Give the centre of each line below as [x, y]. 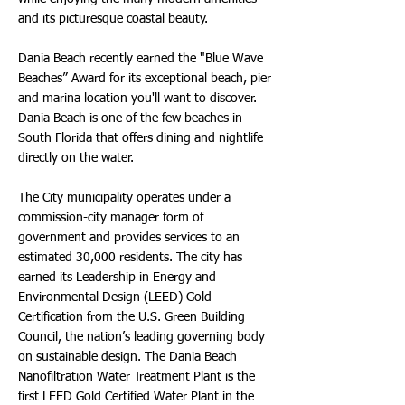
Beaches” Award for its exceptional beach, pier [145, 79]
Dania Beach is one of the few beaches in [130, 118]
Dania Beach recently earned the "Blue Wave [141, 59]
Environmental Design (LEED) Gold [115, 297]
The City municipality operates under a [124, 198]
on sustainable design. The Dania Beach [127, 357]
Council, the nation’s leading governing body [141, 337]
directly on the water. [76, 158]
